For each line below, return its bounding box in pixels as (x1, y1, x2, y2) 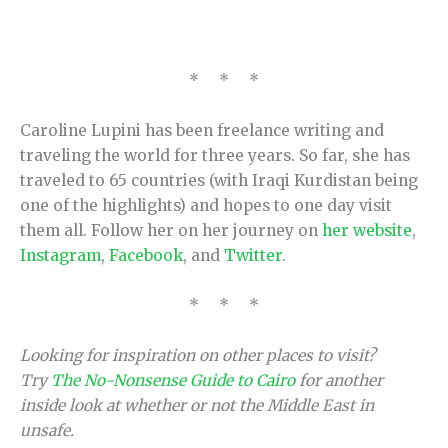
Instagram (20, 246, 101, 266)
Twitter (224, 246, 282, 266)
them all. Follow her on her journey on (20, 221, 322, 241)
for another (295, 370, 383, 390)
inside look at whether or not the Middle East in (20, 395, 374, 415)
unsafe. (20, 420, 74, 440)
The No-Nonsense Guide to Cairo (51, 370, 295, 390)
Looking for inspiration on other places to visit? (20, 345, 375, 365)
